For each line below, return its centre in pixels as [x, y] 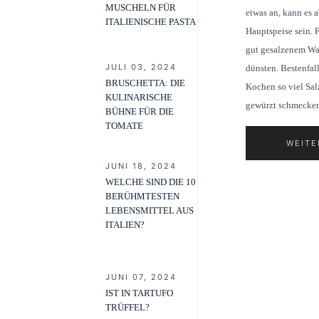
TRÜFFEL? [127, 308]
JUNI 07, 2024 [141, 277]
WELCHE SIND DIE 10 [151, 182]
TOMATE [124, 126]
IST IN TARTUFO [139, 293]
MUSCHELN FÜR [141, 8]
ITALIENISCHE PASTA [151, 22]
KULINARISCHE [139, 98]
